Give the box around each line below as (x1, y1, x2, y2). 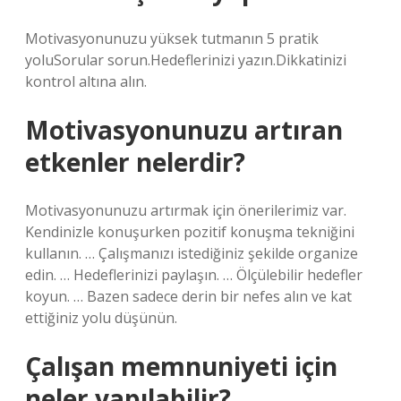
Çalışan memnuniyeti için (25, 349, 337, 383)
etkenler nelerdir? (25, 145, 245, 179)
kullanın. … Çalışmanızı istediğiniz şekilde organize (25, 243, 358, 263)
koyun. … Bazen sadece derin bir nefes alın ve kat (25, 286, 352, 306)
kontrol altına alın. (25, 72, 147, 91)
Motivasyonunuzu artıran (25, 113, 343, 147)
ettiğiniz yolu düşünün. (25, 308, 177, 328)
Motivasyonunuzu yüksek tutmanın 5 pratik (25, 29, 319, 48)
